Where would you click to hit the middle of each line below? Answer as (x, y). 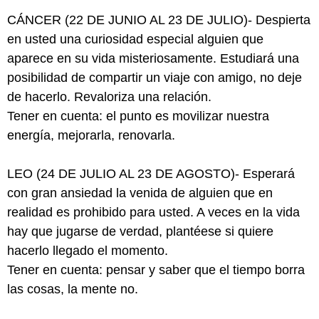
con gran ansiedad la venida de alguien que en (140, 193)
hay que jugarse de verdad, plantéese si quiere (140, 231)
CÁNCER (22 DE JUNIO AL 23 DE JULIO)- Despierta (159, 20)
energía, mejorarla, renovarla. (91, 135)
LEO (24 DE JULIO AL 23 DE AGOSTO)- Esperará (151, 174)
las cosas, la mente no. (73, 289)
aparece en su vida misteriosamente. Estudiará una (153, 58)
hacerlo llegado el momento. (88, 251)
